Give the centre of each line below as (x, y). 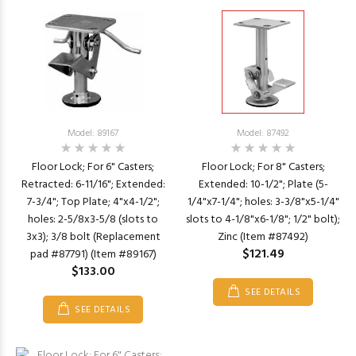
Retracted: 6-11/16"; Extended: (93, 185)
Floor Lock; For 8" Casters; (263, 167)
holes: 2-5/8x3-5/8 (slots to (93, 220)
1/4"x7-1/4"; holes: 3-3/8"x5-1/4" (263, 202)
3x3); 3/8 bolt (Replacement (93, 237)
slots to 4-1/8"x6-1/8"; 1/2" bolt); (263, 220)
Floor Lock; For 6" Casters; (93, 167)
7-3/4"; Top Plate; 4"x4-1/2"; (93, 202)
